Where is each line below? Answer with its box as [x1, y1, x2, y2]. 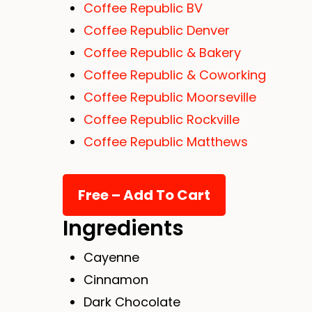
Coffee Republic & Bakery [84, 44, 241, 61]
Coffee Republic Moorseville [84, 88, 256, 106]
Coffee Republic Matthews [84, 133, 248, 150]
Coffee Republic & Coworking [84, 66, 266, 84]
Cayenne [84, 249, 139, 266]
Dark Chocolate [84, 293, 180, 311]
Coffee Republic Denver [84, 22, 230, 39]
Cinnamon [84, 271, 148, 288]
